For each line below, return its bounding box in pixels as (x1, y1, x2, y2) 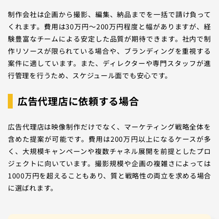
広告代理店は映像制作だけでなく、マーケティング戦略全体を (8, 121, 211, 131)
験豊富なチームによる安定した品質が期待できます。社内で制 (8, 33, 211, 44)
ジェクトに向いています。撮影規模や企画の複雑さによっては (8, 158, 211, 168)
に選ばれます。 (8, 182, 58, 193)
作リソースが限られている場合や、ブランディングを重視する (8, 45, 211, 56)
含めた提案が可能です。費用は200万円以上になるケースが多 (8, 133, 211, 144)
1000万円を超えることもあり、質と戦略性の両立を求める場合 (8, 170, 211, 180)
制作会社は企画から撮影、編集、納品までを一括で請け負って (8, 9, 211, 19)
